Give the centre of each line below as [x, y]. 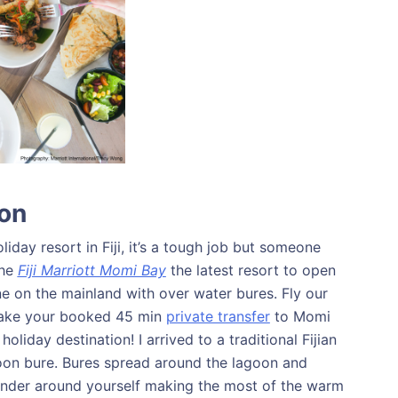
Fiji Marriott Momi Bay [92, 270]
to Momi [300, 316]
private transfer [218, 316]
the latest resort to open [251, 270]
